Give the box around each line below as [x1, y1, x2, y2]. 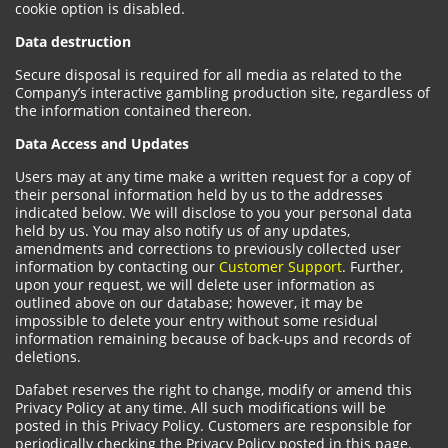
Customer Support [219, 257, 342, 276]
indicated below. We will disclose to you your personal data [15, 203, 412, 222]
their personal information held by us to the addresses [15, 185, 383, 204]
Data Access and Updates [15, 134, 189, 153]
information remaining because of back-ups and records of [15, 329, 411, 348]
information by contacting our [15, 257, 219, 276]
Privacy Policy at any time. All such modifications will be [15, 398, 386, 417]
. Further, [342, 257, 403, 276]
